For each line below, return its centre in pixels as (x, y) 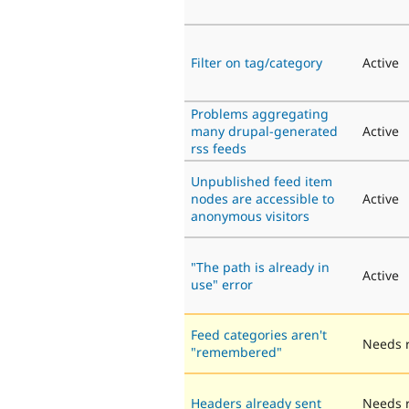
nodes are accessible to (262, 198)
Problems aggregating (260, 113)
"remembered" (236, 351)
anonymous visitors (250, 215)
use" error (222, 284)
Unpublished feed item (262, 181)
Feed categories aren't (259, 334)
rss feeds (219, 148)
